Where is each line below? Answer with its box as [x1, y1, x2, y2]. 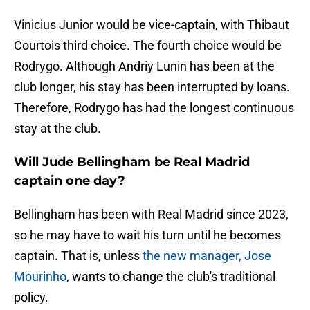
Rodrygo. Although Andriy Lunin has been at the [14, 59, 275, 74]
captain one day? [14, 173, 125, 189]
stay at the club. [14, 121, 101, 136]
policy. [14, 290, 48, 305]
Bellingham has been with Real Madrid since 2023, [14, 207, 289, 222]
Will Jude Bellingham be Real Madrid [14, 154, 250, 170]
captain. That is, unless [14, 248, 143, 264]
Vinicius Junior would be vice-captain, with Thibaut [14, 17, 289, 33]
